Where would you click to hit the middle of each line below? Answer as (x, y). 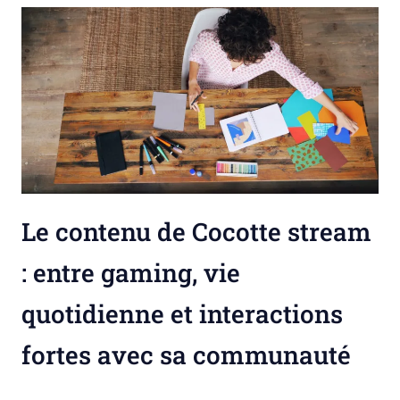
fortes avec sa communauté (186, 354)
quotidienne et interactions (182, 313)
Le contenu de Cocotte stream (196, 231)
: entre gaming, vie (131, 272)
